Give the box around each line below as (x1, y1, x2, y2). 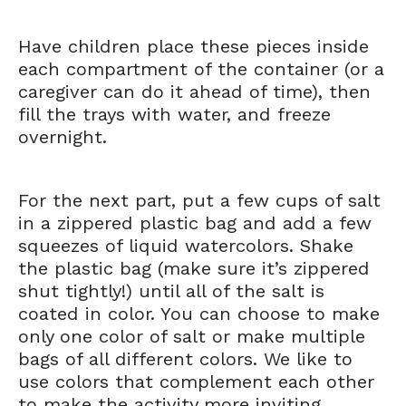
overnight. (18, 126, 107, 148)
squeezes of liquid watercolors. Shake (18, 235, 353, 256)
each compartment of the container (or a (18, 58, 384, 80)
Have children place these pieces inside (18, 35, 369, 57)
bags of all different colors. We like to (18, 348, 353, 370)
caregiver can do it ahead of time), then (18, 81, 371, 102)
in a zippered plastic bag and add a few (18, 212, 372, 234)
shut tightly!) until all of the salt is (18, 280, 324, 302)
